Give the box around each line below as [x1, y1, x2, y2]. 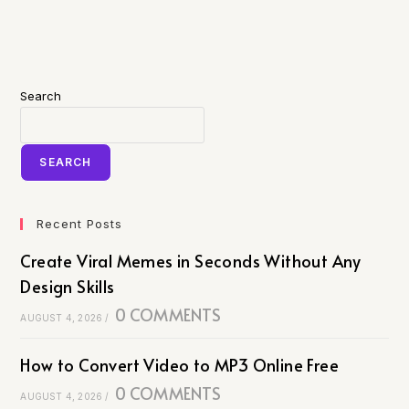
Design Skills [20, 275, 115, 298]
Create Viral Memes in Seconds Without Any [20, 249, 362, 272]
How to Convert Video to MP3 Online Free [20, 353, 340, 376]
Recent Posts [37, 216, 123, 231]
